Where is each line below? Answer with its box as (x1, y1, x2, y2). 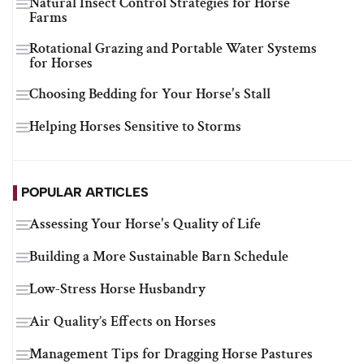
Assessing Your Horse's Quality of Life (29, 214, 261, 234)
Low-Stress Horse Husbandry (29, 279, 206, 299)
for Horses (29, 54, 93, 73)
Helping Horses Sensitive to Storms (29, 117, 241, 136)
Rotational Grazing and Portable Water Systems (29, 39, 317, 58)
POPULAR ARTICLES (21, 184, 149, 201)
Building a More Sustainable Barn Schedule (29, 247, 288, 266)
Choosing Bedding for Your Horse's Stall (29, 84, 271, 104)
